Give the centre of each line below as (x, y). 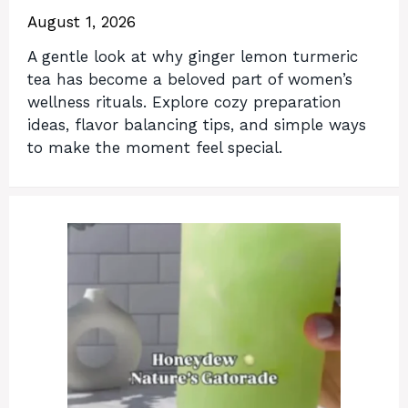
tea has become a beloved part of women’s (190, 80)
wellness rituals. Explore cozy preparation (184, 102)
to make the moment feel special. (155, 148)
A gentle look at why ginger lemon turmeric (193, 57)
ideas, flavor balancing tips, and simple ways (197, 125)
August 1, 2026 (82, 21)
